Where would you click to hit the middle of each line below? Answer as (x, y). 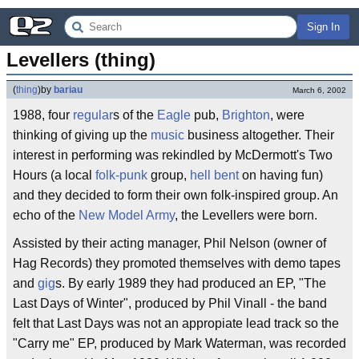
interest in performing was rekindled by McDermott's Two (173, 155)
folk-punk (121, 175)
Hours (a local (54, 175)
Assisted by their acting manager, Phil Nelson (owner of (169, 243)
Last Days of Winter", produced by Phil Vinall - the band (170, 303)
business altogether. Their (259, 135)
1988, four (43, 115)
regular (93, 115)
